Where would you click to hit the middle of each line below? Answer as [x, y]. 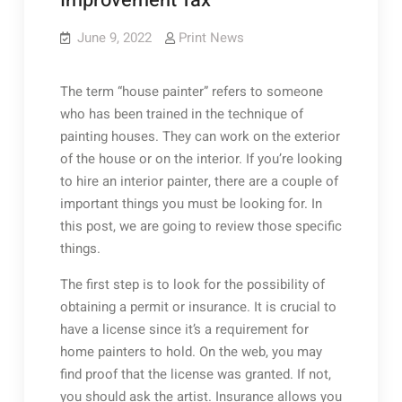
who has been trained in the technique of [181, 114]
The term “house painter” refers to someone [191, 92]
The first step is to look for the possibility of [192, 284]
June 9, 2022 [114, 38]
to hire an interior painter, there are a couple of [199, 181]
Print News [211, 38]
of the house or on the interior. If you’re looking [201, 159]
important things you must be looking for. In [191, 204]
